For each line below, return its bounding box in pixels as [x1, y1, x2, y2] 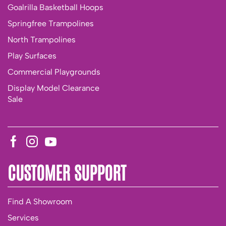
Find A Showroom [8, 196, 72, 206]
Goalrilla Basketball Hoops [8, 2, 103, 12]
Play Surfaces [8, 50, 56, 61]
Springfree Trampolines [8, 18, 94, 28]
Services [8, 212, 39, 222]
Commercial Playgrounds [8, 67, 100, 77]
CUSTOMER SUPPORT [8, 160, 126, 183]
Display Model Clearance [8, 83, 99, 93]
